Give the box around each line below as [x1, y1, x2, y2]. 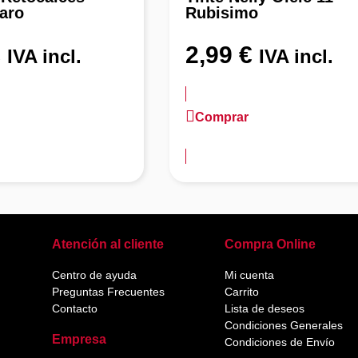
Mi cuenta [224, 268, 274, 281]
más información [185, 130, 276, 144]
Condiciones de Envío [224, 335, 335, 348]
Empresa [52, 332, 107, 346]
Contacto [52, 301, 98, 315]
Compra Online [224, 237, 316, 251]
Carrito [224, 284, 259, 298]
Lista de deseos [224, 301, 304, 315]
